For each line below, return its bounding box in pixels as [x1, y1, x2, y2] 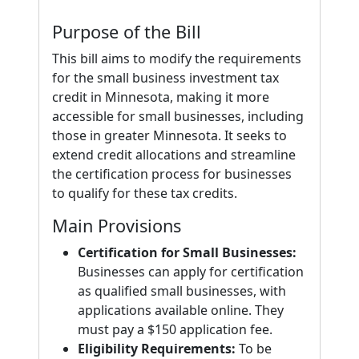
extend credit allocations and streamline [52, 146, 296, 163]
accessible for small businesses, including [52, 107, 304, 125]
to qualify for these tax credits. [52, 184, 237, 202]
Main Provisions [52, 214, 181, 237]
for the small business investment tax [52, 69, 279, 87]
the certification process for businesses [52, 165, 292, 183]
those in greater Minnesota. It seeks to [52, 127, 287, 144]
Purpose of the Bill [52, 20, 201, 43]
